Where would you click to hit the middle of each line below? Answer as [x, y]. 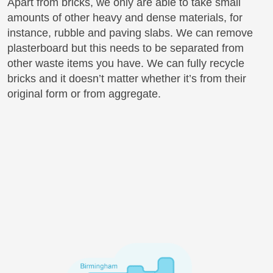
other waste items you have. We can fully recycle [126, 63]
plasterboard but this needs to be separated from [126, 48]
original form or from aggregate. [84, 94]
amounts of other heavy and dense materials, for [125, 17]
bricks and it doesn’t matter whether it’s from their [127, 78]
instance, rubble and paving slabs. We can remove [130, 33]
